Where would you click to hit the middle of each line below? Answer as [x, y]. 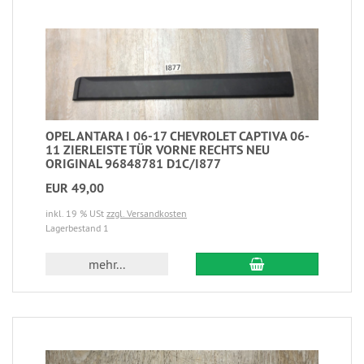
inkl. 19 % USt [76, 214]
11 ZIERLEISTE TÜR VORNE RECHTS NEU [158, 150]
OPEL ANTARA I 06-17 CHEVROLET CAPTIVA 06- [178, 136]
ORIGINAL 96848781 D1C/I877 [133, 164]
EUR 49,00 [75, 188]
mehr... [107, 264]
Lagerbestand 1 [77, 228]
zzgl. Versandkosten [147, 214]
